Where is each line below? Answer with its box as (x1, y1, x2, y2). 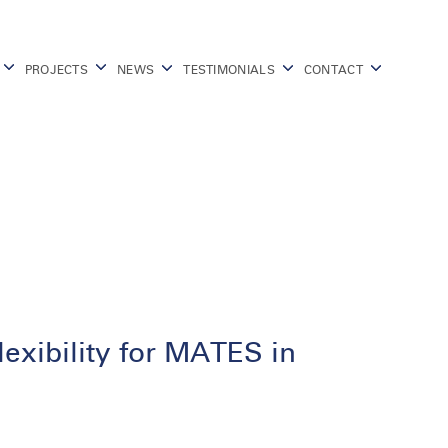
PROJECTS (24, 61, 89, 77)
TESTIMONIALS (183, 61, 275, 77)
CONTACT (303, 61, 363, 77)
